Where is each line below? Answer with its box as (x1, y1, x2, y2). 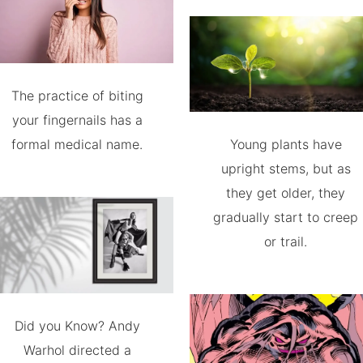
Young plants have (229, 136, 342, 153)
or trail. (264, 233, 308, 250)
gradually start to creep (213, 209, 359, 226)
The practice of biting (11, 88, 143, 105)
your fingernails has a (11, 112, 143, 129)
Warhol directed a (23, 342, 131, 358)
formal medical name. (11, 136, 143, 153)
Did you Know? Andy (14, 318, 140, 334)
